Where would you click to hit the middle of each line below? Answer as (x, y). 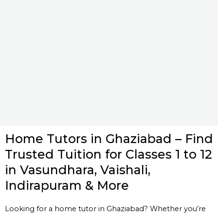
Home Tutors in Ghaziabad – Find (109, 138)
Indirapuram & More (67, 185)
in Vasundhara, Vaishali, (78, 170)
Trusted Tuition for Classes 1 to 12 (109, 154)
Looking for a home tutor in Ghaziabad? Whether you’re (105, 209)
